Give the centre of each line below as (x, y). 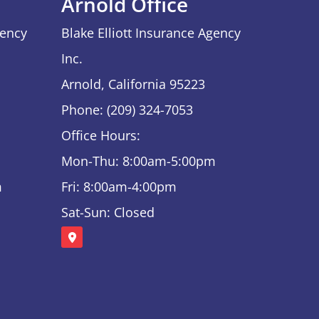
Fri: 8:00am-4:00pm (119, 186)
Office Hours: (101, 135)
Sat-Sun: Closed (108, 212)
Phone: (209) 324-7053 (127, 109)
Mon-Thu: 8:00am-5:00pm (138, 161)
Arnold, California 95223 (133, 84)
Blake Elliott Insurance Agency (151, 32)
